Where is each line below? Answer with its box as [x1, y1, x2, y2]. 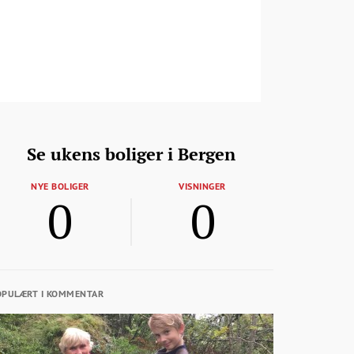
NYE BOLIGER [31, 180, 89, 193]
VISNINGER [179, 180, 226, 193]
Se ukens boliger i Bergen [27, 142, 235, 166]
